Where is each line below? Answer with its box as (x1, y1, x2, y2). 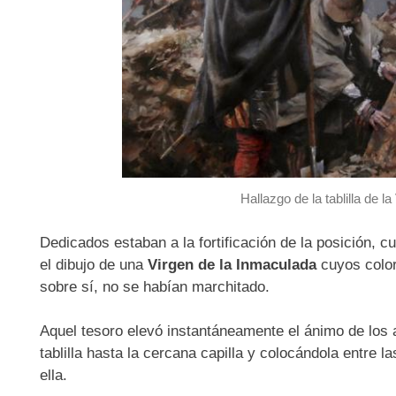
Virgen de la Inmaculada (147, 255, 316, 273)
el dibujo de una (39, 255, 148, 273)
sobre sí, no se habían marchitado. (39, 278, 270, 295)
